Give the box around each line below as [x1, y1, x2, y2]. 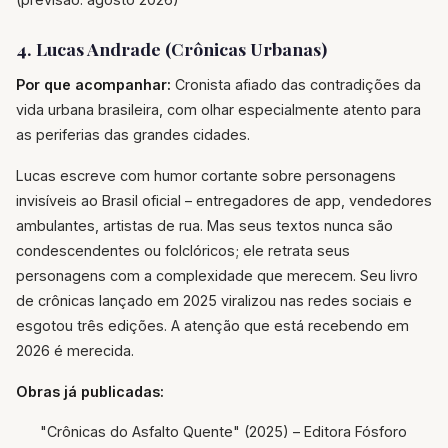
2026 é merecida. [16, 341, 134, 359]
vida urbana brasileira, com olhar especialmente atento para [16, 100, 421, 118]
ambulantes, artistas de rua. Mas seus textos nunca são [16, 216, 393, 234]
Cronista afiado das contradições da [171, 75, 421, 93]
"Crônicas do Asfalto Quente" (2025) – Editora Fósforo [40, 422, 407, 440]
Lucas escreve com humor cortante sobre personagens [16, 166, 396, 184]
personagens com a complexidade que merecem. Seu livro [16, 266, 418, 284]
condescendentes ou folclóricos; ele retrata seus [16, 241, 350, 259]
